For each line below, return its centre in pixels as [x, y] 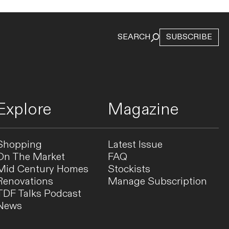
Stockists [129, 169]
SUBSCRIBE [189, 37]
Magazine [143, 110]
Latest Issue [135, 145]
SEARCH [134, 37]
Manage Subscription [157, 182]
